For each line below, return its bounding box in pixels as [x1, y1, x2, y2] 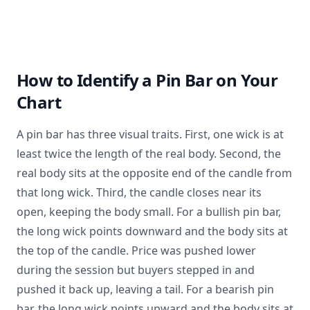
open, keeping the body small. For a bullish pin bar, [17, 204, 281, 219]
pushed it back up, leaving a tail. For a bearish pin [17, 282, 274, 297]
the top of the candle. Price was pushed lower [17, 243, 256, 258]
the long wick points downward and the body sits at [17, 224, 288, 239]
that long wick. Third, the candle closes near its [17, 185, 262, 200]
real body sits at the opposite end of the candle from [17, 165, 292, 181]
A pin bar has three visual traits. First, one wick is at [17, 127, 284, 142]
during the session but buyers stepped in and [17, 262, 255, 277]
